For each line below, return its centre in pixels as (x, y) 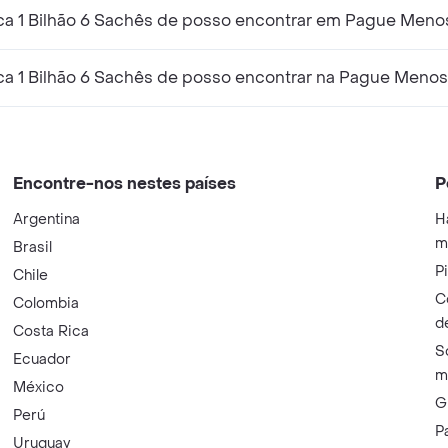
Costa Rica (51, 331)
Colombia (46, 303)
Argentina (47, 219)
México (39, 387)
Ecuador (42, 359)
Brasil (33, 247)
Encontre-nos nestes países (125, 183)
